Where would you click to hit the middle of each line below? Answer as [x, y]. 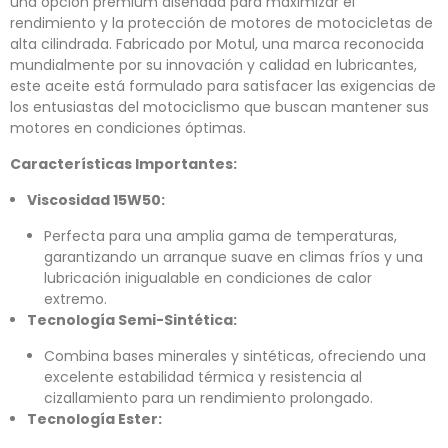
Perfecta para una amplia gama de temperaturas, [220, 236]
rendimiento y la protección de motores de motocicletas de [221, 23]
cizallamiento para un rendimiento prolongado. [208, 398]
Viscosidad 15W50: [96, 200]
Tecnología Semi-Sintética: [132, 320]
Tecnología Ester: [94, 419]
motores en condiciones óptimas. [128, 128]
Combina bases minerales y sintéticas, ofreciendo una [235, 356]
